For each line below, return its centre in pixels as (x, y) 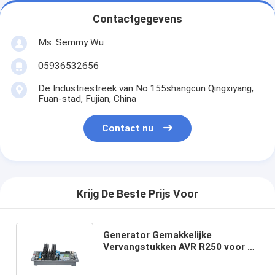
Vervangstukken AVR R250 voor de (180, 246)
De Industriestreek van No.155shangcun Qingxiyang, (145, 88)
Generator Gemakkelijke (157, 235)
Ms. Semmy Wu (71, 42)
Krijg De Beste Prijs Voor (137, 194)
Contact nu (128, 129)
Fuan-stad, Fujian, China (87, 99)
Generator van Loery (149, 258)
